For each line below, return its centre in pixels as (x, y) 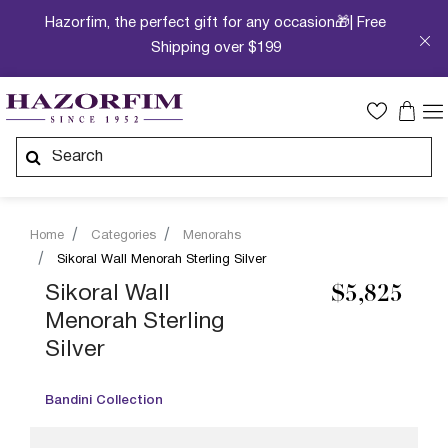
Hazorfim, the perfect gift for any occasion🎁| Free (216, 23)
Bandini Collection (104, 400)
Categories (123, 236)
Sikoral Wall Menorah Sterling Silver (161, 260)
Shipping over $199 (215, 48)
